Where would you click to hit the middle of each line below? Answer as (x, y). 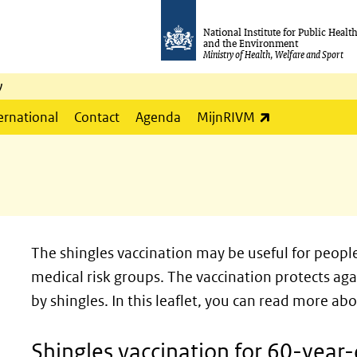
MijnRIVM (226, 117)
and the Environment (251, 43)
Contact (97, 117)
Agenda (158, 117)
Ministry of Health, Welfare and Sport (273, 54)
